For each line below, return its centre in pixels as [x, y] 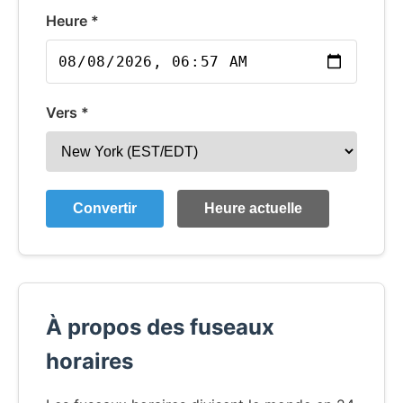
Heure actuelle [253, 209]
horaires [90, 362]
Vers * [67, 113]
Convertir [105, 209]
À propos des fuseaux [160, 327]
